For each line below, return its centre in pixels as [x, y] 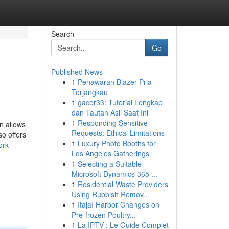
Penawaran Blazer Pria [114, 82]
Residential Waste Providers [123, 184]
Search [62, 34]
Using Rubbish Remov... [110, 194]
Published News [77, 72]
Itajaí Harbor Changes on [118, 204]
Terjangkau [89, 92]
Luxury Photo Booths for [117, 143]
